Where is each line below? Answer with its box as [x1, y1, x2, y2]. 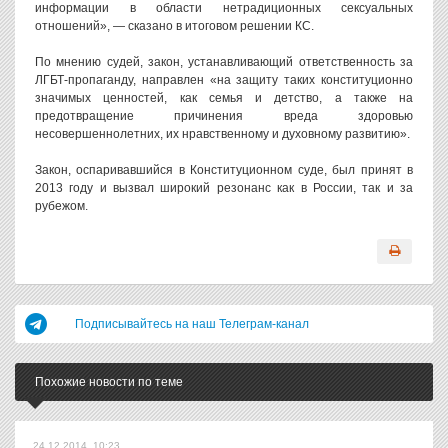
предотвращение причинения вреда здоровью [35, 109, 413, 123]
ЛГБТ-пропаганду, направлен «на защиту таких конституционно [35, 73, 413, 87]
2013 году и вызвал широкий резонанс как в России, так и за [35, 181, 413, 195]
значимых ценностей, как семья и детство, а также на [35, 91, 413, 105]
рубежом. [35, 199, 88, 213]
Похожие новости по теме [35, 375, 183, 389]
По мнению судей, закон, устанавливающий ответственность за [35, 55, 413, 69]
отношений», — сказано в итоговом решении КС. [35, 19, 314, 33]
